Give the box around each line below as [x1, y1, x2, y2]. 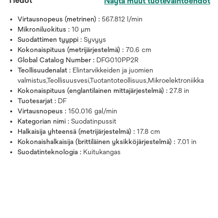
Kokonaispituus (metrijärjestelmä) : [18, 46, 126, 54]
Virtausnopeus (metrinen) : [18, 15, 102, 23]
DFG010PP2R [96, 56, 139, 64]
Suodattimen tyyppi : [18, 36, 84, 44]
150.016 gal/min [68, 107, 117, 115]
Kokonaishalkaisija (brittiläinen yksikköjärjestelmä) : [18, 138, 177, 146]
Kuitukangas [83, 148, 121, 156]
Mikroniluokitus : [18, 25, 72, 34]
